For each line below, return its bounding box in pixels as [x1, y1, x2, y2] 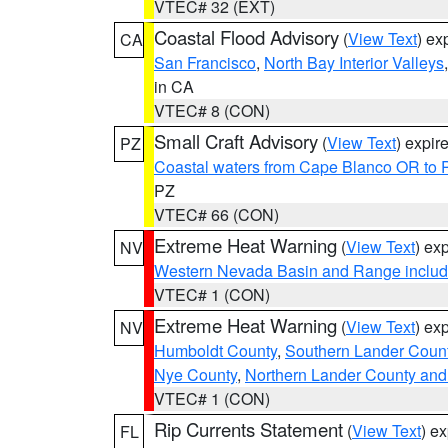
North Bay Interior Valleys [264, 51, 444, 74]
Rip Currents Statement [154, 416, 343, 442]
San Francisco [154, 51, 256, 74]
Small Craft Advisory [154, 128, 318, 154]
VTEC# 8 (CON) [154, 99, 270, 122]
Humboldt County [154, 339, 277, 362]
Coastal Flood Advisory [154, 24, 339, 50]
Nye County [154, 363, 237, 386]
